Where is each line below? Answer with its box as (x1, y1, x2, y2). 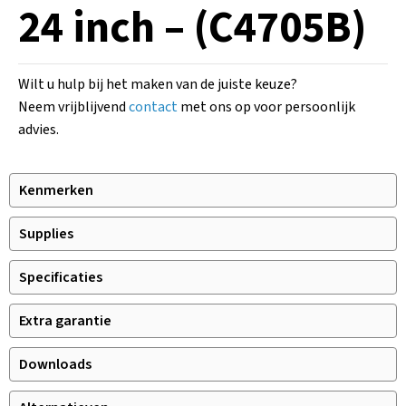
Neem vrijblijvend (18, 97, 129, 117)
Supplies (19, 224, 73, 244)
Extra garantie (19, 311, 111, 331)
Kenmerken (19, 180, 93, 200)
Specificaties (19, 267, 102, 287)
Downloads (19, 354, 92, 374)
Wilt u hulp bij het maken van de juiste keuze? (18, 74, 297, 94)
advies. (18, 120, 59, 140)
